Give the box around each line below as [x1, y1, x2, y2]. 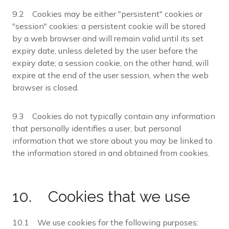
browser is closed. [12, 82, 79, 93]
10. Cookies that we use [12, 188, 190, 205]
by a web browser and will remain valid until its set [12, 33, 203, 43]
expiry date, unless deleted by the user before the [12, 45, 198, 56]
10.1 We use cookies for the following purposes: [12, 217, 198, 227]
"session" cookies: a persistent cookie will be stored [12, 21, 205, 31]
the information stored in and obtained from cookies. [12, 148, 210, 158]
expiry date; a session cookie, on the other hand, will [12, 58, 209, 68]
